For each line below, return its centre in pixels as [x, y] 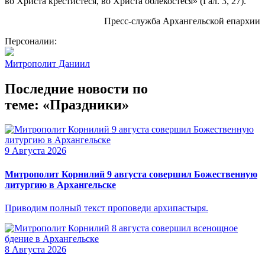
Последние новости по [76, 88]
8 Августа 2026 [35, 249]
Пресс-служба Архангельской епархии [182, 21]
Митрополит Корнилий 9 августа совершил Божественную [131, 174]
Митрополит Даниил [47, 63]
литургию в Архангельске [60, 185]
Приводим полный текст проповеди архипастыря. [106, 208]
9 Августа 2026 [35, 151]
